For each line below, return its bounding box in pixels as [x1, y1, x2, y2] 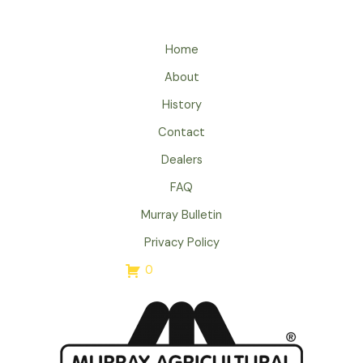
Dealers [160, 152, 203, 168]
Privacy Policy [143, 234, 220, 250]
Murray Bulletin [141, 207, 222, 223]
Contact [158, 124, 205, 140]
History [161, 96, 202, 113]
